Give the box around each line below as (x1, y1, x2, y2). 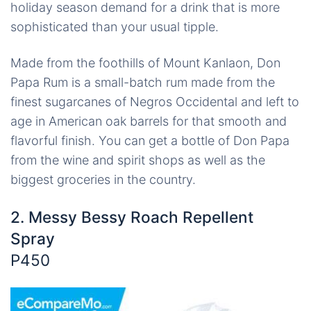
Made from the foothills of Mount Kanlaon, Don (10, 56, 280, 70)
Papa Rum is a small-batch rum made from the (10, 75, 275, 90)
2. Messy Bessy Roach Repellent (10, 208, 253, 226)
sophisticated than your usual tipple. (10, 19, 219, 34)
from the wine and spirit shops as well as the (10, 153, 265, 167)
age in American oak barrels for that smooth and (10, 114, 287, 128)
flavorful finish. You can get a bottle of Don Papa (10, 133, 289, 148)
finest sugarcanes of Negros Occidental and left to (10, 94, 299, 109)
